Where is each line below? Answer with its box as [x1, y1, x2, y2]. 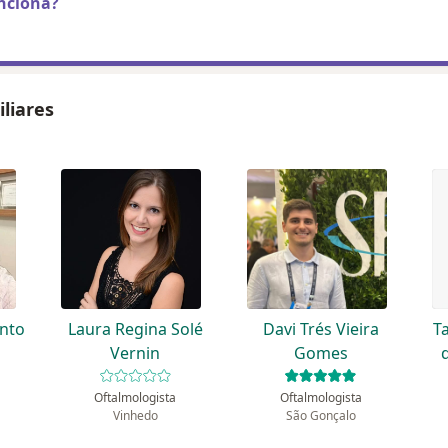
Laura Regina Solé [67, 318, 203, 341]
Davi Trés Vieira [262, 318, 379, 341]
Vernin [110, 342, 161, 365]
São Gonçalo [285, 407, 356, 425]
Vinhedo [112, 407, 158, 425]
